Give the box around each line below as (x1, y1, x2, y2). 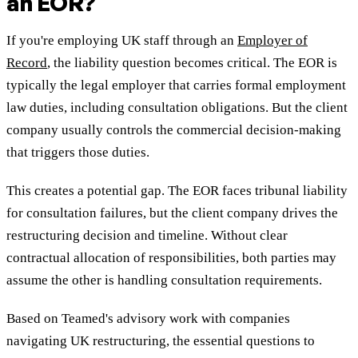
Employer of (237, 33, 308, 49)
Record (6, 55, 47, 71)
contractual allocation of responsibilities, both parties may (6, 250, 336, 266)
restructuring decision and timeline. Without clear (6, 228, 288, 244)
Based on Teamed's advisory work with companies (6, 311, 290, 327)
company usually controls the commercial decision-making (6, 122, 341, 138)
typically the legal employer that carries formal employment (6, 78, 346, 93)
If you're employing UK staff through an (6, 33, 237, 49)
